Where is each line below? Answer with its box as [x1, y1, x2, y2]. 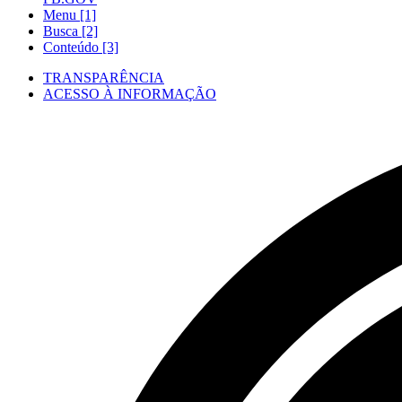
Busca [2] [43, 23, 98, 39]
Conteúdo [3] [43, 39, 118, 55]
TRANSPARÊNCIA [43, 70, 164, 85]
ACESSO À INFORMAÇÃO [43, 86, 216, 101]
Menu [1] [43, 7, 96, 22]
